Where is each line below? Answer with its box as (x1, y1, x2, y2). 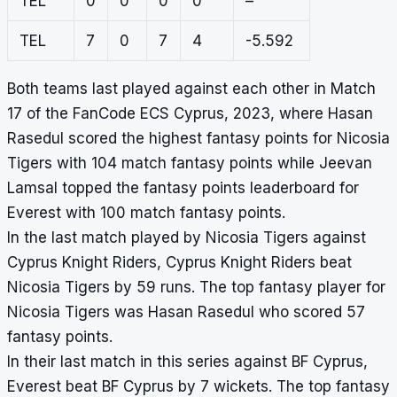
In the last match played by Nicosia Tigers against (7, 229, 366, 247)
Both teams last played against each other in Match (7, 80, 376, 98)
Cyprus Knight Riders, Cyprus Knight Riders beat (7, 253, 352, 272)
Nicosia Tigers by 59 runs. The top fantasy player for (7, 278, 385, 297)
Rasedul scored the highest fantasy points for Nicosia (7, 129, 390, 148)
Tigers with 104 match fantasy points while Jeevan (7, 154, 372, 173)
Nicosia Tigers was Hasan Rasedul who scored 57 (7, 303, 365, 322)
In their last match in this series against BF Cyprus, (7, 353, 368, 371)
